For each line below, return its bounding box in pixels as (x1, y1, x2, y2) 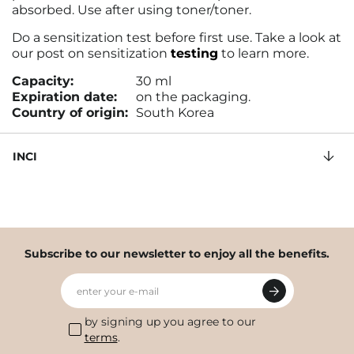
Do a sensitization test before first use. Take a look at (12, 30, 341, 45)
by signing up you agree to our (84, 314, 256, 329)
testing (171, 46, 218, 61)
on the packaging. (136, 89, 250, 104)
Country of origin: (12, 105, 128, 120)
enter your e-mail (76, 285, 159, 297)
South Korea (136, 105, 214, 120)
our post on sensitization (12, 46, 171, 61)
